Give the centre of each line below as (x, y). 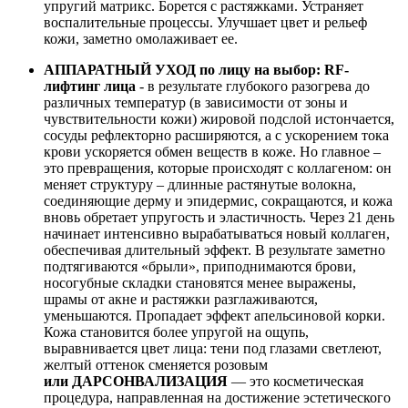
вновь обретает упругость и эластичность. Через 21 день (219, 218)
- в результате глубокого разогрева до (255, 87)
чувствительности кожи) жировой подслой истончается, (219, 119)
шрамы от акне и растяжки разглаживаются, (181, 300)
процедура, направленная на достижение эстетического (217, 398)
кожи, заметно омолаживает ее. (141, 39)
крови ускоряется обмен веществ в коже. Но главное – (212, 152)
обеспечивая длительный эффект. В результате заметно (214, 250)
